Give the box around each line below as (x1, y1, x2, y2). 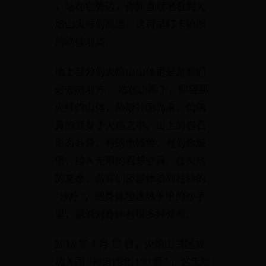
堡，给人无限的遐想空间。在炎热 (55, 154, 206, 167)
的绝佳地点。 (55, 35, 115, 49)
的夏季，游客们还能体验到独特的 (55, 172, 206, 185)
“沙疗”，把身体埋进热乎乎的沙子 (55, 189, 205, 203)
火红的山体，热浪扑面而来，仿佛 (55, 100, 206, 114)
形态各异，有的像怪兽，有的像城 (55, 136, 206, 150)
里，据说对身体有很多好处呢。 (55, 207, 196, 221)
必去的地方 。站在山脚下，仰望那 (55, 83, 208, 96)
